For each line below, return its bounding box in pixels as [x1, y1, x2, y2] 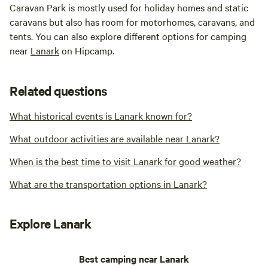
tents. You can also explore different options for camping [10, 29, 246, 43]
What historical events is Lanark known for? [10, 109, 192, 123]
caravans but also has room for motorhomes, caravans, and [10, 15, 255, 29]
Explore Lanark [10, 215, 92, 232]
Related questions [10, 82, 107, 99]
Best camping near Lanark [79, 252, 189, 266]
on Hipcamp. [59, 44, 114, 57]
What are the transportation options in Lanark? [10, 177, 207, 191]
